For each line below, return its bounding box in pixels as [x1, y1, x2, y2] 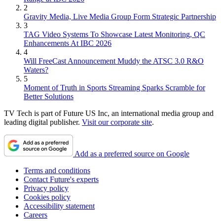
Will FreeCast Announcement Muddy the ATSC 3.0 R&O [24, 56, 204, 65]
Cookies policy [24, 192, 71, 201]
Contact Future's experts [24, 175, 99, 184]
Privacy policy [24, 184, 69, 192]
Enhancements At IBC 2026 [24, 38, 111, 47]
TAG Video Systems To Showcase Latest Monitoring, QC [24, 30, 205, 38]
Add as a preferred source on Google [74, 149, 189, 158]
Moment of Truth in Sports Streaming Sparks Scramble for [24, 83, 205, 92]
